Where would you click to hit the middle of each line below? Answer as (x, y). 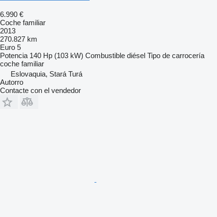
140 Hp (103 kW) (56, 55)
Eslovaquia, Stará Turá (46, 74)
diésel (136, 55)
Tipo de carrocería (176, 55)
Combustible (105, 55)
